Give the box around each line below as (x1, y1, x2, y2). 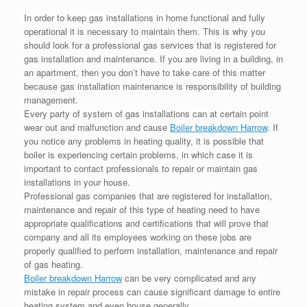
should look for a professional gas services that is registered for (24, 38, 276, 52)
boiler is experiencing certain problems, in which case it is (24, 148, 253, 162)
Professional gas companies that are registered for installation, (24, 189, 272, 203)
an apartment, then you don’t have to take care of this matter (24, 66, 265, 79)
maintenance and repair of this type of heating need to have (24, 203, 260, 217)
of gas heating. (24, 258, 83, 271)
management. (24, 93, 78, 107)
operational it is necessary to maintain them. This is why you (24, 25, 265, 38)
